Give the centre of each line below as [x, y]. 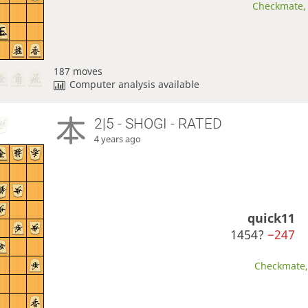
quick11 [272, 218]
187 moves [78, 71]
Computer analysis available [135, 85]
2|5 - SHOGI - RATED [158, 123]
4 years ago [118, 139]
